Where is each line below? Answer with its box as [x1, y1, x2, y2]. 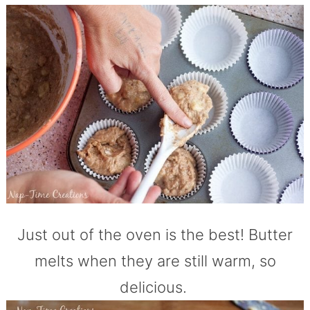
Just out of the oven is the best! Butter [17, 225, 293, 244]
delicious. [119, 277, 191, 296]
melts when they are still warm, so [34, 251, 276, 270]
